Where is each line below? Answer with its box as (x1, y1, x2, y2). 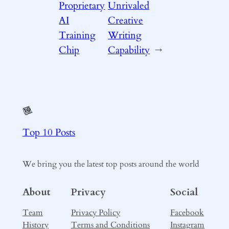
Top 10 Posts (22, 125, 75, 139)
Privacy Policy (71, 207, 120, 218)
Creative (108, 13, 144, 27)
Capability (108, 43, 150, 57)
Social (170, 186, 198, 199)
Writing (108, 28, 142, 42)
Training (59, 28, 96, 42)
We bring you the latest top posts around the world (22, 158, 199, 170)
